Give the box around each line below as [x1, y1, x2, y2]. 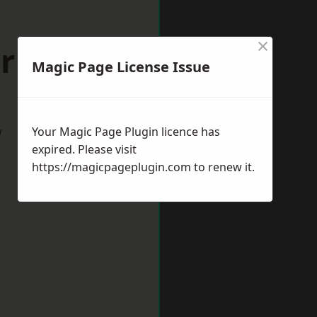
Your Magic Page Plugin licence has [32, 124, 220, 139]
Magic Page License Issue [32, 57, 210, 76]
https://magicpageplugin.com [32, 159, 191, 175]
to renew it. [191, 159, 255, 175]
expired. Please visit [32, 142, 137, 157]
